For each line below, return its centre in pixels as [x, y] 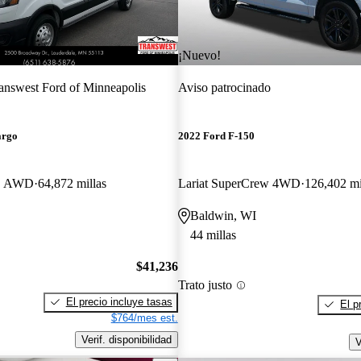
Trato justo [205, 285]
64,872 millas [72, 184]
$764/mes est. [144, 317]
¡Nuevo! [199, 55]
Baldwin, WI [223, 216]
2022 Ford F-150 [216, 136]
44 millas [213, 235]
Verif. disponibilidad [126, 339]
